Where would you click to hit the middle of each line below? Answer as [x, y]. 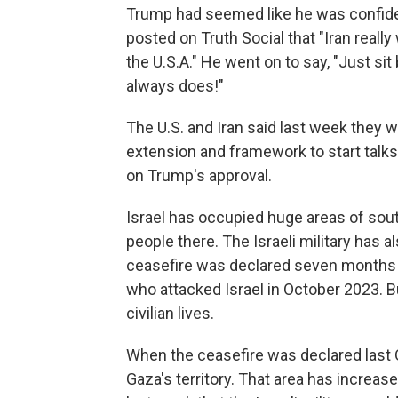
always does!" [175, 85]
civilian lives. [170, 313]
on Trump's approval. [199, 175]
